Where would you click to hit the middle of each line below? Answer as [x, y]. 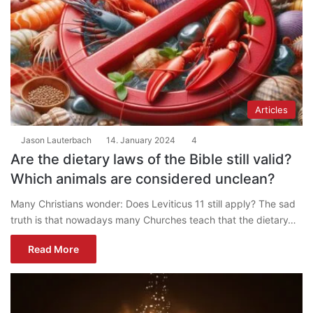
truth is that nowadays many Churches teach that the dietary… [153, 219]
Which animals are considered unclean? [143, 179]
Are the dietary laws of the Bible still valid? [151, 159]
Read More [53, 249]
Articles [271, 109]
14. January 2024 [141, 140]
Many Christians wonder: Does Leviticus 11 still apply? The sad [153, 203]
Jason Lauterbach [56, 140]
